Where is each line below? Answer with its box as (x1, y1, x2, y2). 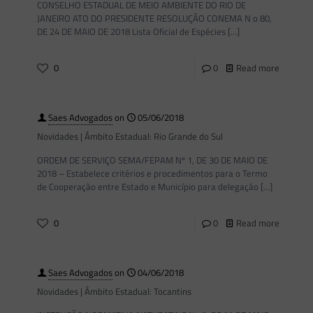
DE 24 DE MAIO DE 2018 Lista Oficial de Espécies (37, 24, 226, 38)
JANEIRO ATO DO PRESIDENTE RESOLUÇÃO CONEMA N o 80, (37, 11, 272, 25)
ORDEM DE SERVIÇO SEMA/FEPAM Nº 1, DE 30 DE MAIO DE (37, 153, 268, 167)
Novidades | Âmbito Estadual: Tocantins (37, 284, 191, 298)
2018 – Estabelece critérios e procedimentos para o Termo (37, 166, 268, 180)
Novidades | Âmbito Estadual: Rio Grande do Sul (37, 129, 223, 143)
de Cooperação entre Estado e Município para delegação (37, 180, 259, 194)
